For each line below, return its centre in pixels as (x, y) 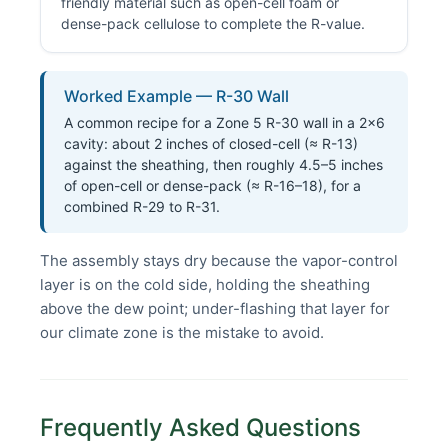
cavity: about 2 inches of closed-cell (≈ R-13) (211, 144)
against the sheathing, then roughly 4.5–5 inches (223, 165)
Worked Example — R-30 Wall (176, 96)
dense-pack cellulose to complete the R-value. (213, 24)
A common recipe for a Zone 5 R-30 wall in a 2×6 (224, 123)
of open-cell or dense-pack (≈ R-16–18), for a (212, 186)
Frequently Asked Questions (200, 428)
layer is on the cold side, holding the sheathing (205, 285)
